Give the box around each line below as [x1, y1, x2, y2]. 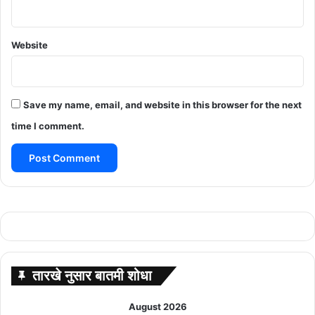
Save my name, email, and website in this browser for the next [23, 98, 302, 110]
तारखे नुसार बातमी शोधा [32, 266, 152, 284]
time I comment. [11, 120, 84, 131]
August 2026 [128, 300, 187, 312]
